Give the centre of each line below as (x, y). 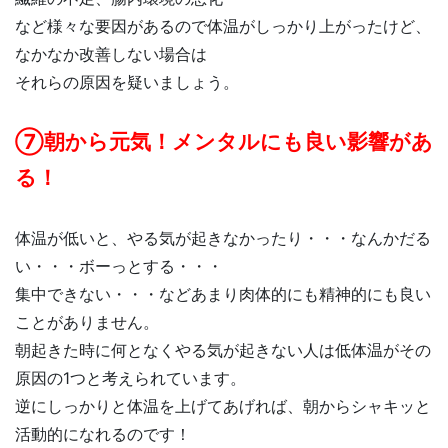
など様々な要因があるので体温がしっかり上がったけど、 (223, 26)
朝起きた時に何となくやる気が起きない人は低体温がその (223, 350)
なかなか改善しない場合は (111, 54)
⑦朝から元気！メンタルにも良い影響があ (224, 142)
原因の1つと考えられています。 (130, 378)
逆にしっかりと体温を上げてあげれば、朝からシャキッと (223, 406)
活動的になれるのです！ (103, 434)
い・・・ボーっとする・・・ (119, 266)
